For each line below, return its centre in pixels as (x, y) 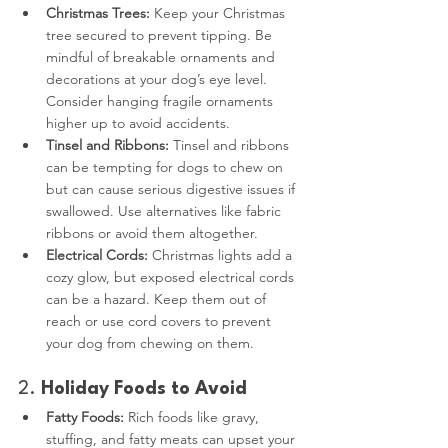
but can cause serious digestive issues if (172, 188)
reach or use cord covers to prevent (160, 320)
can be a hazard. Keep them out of (158, 298)
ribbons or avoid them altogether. (152, 232)
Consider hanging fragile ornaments (161, 100)
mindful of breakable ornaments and (162, 56)
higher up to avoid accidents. (138, 122)
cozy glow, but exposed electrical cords (172, 276)
